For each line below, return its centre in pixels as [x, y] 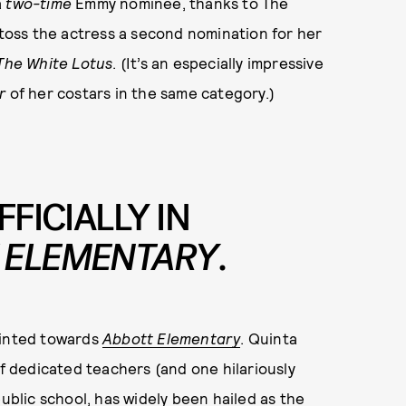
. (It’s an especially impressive [218, 63]
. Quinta [269, 338]
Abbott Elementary [172, 338]
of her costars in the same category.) [140, 93]
